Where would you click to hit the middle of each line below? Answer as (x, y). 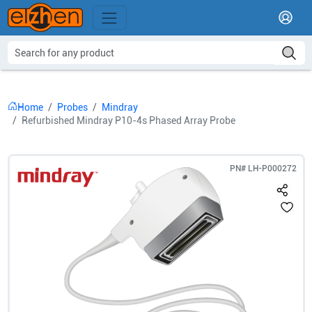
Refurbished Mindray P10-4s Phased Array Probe (128, 120)
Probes (72, 107)
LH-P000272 (272, 169)
